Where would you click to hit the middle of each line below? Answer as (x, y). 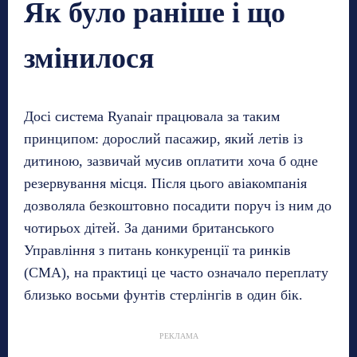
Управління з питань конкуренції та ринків (157, 250)
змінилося (89, 58)
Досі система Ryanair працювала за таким (152, 116)
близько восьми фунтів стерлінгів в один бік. (163, 294)
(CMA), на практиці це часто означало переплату (176, 272)
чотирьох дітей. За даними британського (149, 228)
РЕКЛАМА (178, 335)
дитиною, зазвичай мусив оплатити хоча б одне (171, 161)
